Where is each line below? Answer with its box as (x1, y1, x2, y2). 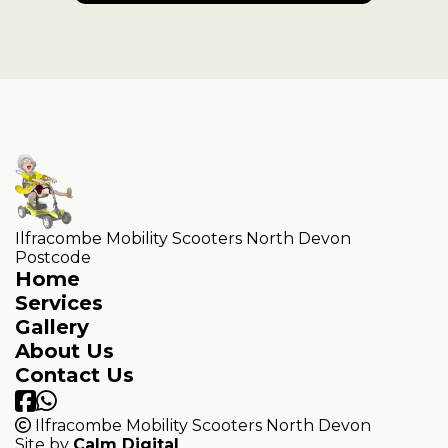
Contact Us (15, 363, 134, 388)
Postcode (15, 248, 91, 268)
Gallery (15, 315, 89, 340)
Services (15, 291, 103, 316)
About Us (15, 339, 114, 364)
